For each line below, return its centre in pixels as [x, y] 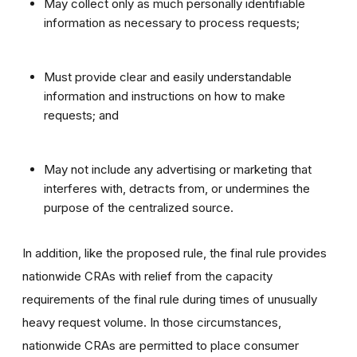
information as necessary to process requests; [172, 22]
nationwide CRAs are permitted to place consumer [161, 345]
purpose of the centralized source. [139, 207]
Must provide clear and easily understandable [168, 76]
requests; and [81, 115]
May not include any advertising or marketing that [178, 169]
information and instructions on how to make [165, 96]
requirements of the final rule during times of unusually [170, 299]
